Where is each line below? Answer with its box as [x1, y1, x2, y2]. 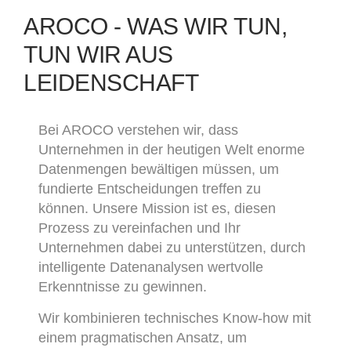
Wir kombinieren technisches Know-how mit [38, 309, 312, 326]
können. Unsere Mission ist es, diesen [38, 200, 277, 216]
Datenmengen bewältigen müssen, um [38, 161, 280, 177]
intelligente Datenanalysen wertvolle [38, 259, 264, 275]
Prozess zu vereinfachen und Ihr [38, 219, 241, 236]
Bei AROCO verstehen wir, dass [38, 121, 239, 138]
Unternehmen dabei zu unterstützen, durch [38, 239, 306, 255]
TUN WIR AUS [24, 41, 173, 67]
